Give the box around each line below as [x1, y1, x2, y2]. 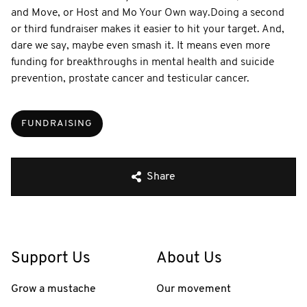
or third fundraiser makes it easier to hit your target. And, [11, 23, 284, 35]
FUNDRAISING [21, 118, 93, 129]
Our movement [156, 283, 231, 295]
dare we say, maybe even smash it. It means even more [11, 40, 270, 51]
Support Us [11, 250, 90, 267]
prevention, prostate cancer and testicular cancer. [11, 73, 249, 84]
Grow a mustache [11, 283, 96, 295]
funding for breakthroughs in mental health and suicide [11, 56, 274, 68]
